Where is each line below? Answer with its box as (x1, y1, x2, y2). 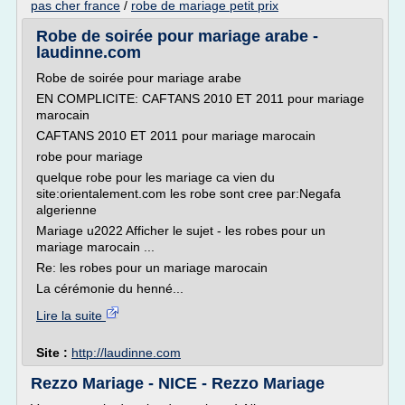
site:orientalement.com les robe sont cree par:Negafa (36, 186, 341, 201)
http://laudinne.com (71, 345, 181, 360)
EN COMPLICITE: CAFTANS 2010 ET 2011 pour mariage (36, 91, 364, 106)
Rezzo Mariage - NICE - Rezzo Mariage (31, 374, 325, 392)
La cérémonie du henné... (36, 281, 184, 296)
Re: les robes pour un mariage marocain (36, 260, 268, 275)
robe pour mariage (36, 149, 143, 164)
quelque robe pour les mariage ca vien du (36, 170, 275, 184)
